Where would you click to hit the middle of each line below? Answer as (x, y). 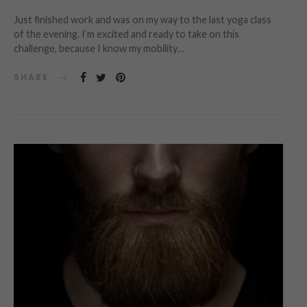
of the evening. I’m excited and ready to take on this (126, 34)
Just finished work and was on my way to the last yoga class (143, 19)
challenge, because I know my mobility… (99, 48)
